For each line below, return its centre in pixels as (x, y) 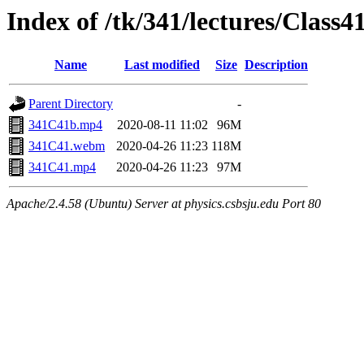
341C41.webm (67, 146)
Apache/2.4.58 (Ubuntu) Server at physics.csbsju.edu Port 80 (164, 204)
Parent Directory (71, 104)
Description (276, 65)
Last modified (162, 65)
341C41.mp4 (62, 167)
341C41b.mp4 (65, 125)
